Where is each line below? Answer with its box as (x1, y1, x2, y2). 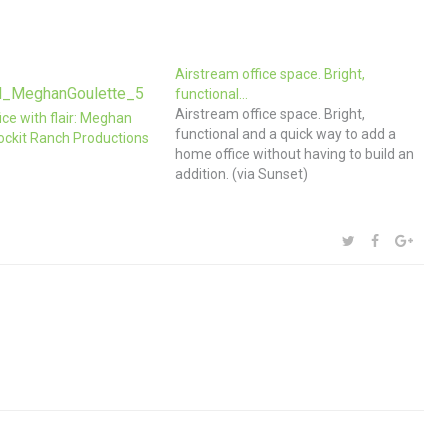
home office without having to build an (175, 146, 415, 162)
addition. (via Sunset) (175, 166, 309, 182)
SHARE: (335, 232, 377, 246)
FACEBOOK (378, 232, 446, 248)
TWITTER (354, 232, 412, 248)
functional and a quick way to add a (175, 126, 397, 142)
